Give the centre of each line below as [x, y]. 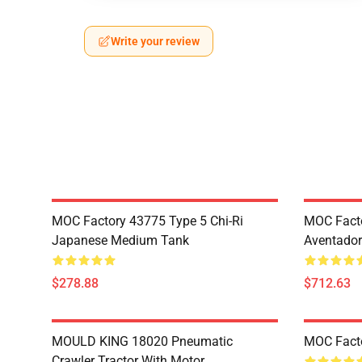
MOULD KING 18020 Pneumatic [142, 341]
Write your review [155, 41]
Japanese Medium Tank [120, 240]
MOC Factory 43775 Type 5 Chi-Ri [147, 221]
